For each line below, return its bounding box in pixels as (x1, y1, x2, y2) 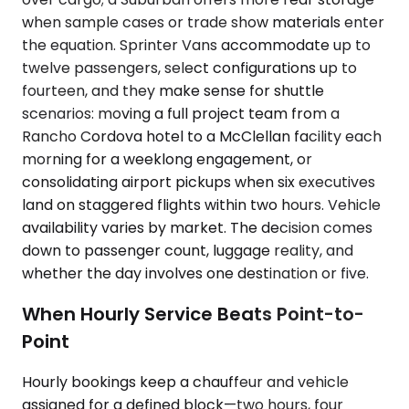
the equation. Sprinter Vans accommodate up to (22, 35, 371, 57)
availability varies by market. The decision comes (22, 217, 372, 239)
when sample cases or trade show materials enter (22, 12, 384, 34)
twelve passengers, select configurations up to (22, 58, 357, 79)
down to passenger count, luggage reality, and (22, 240, 353, 262)
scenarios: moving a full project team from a (22, 103, 340, 125)
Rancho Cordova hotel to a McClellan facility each (22, 126, 382, 148)
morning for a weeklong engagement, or (22, 149, 312, 171)
